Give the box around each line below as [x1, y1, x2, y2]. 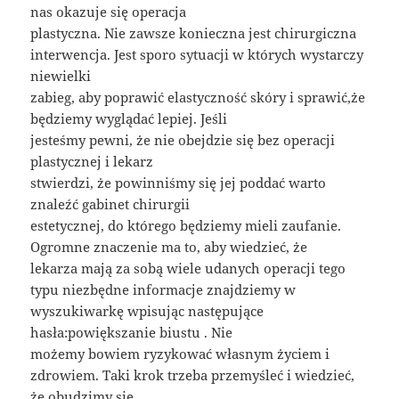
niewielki [30, 67, 92, 85]
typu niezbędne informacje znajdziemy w [30, 281, 297, 299]
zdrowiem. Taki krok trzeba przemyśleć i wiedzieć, [30, 366, 355, 385]
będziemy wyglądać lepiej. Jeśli [30, 110, 228, 128]
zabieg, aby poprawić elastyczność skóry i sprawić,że [30, 88, 366, 107]
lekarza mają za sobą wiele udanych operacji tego [30, 259, 346, 278]
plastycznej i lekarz [30, 152, 154, 171]
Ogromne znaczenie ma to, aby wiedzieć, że [30, 238, 308, 256]
